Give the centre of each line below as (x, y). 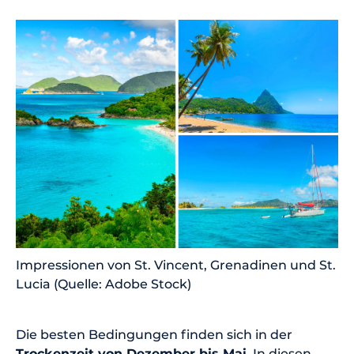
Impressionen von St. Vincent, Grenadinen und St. (176, 265)
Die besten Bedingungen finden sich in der (154, 334)
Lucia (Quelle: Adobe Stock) (104, 284)
